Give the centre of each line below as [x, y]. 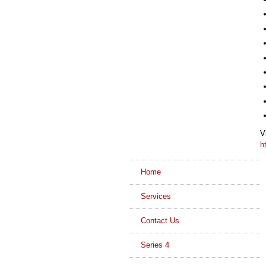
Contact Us [160, 221]
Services [156, 197]
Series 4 [155, 245]
